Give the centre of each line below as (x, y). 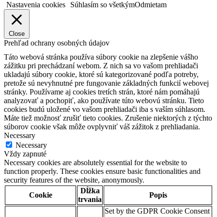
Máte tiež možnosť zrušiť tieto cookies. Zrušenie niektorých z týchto (108, 118)
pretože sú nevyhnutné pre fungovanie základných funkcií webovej (106, 83)
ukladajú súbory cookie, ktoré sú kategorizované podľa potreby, (101, 74)
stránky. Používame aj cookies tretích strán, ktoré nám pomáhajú (102, 92)
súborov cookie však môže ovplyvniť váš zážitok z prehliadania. (102, 126)
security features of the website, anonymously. (74, 180)
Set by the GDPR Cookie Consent (157, 211)
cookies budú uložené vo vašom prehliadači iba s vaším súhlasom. (105, 109)
